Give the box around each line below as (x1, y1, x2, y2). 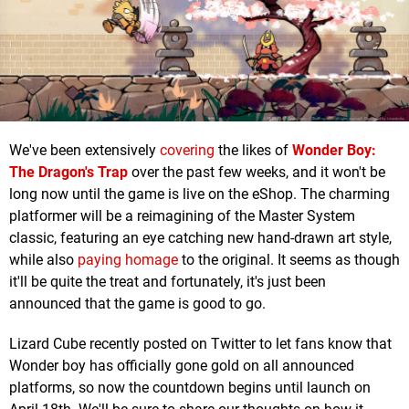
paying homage (78, 251, 178, 269)
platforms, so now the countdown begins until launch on (9, 379, 371, 397)
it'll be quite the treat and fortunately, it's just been (9, 273, 326, 291)
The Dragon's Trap (9, 163, 128, 182)
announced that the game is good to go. (9, 295, 266, 313)
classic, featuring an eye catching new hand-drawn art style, (9, 229, 392, 247)
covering (160, 142, 215, 160)
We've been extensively (9, 142, 160, 160)
